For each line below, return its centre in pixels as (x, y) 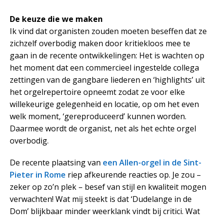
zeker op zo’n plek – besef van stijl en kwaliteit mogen (108, 187)
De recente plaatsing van (56, 162)
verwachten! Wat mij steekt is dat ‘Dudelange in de (101, 199)
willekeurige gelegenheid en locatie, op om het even (104, 104)
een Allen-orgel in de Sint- (152, 162)
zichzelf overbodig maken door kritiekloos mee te (100, 43)
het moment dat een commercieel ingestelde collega (104, 67)
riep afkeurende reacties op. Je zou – (133, 174)
